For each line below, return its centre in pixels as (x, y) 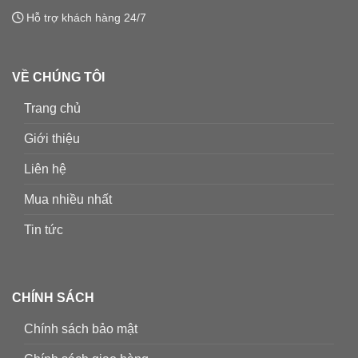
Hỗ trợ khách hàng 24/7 (85, 17)
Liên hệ (45, 169)
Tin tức (44, 230)
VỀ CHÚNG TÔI (58, 78)
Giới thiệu (52, 139)
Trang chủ (52, 109)
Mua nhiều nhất (68, 200)
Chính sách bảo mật (81, 329)
